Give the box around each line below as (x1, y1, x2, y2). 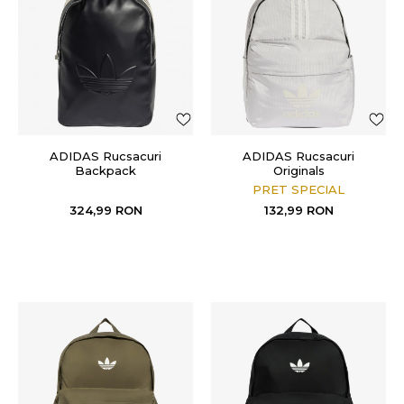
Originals (272, 163, 325, 178)
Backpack (75, 163, 136, 178)
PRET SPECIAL (252, 182, 344, 197)
